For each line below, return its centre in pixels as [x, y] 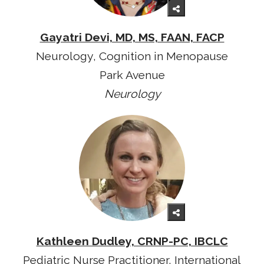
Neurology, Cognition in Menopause [132, 56]
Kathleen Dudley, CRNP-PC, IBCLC [132, 242]
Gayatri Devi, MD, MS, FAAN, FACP [132, 37]
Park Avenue [132, 75]
